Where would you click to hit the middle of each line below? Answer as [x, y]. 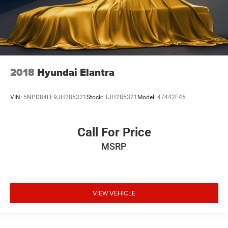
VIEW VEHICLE [114, 193]
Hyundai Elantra [76, 72]
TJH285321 [121, 97]
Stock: [96, 97]
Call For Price [114, 133]
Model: [147, 97]
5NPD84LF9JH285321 [55, 97]
